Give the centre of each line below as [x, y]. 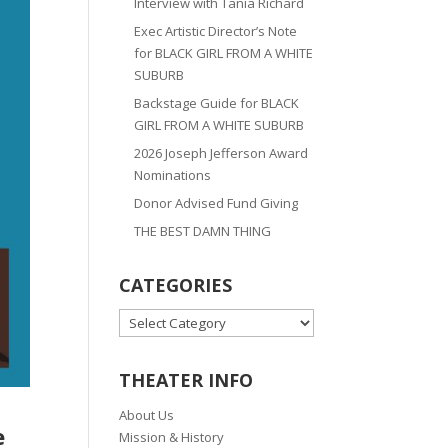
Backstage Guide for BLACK [217, 103]
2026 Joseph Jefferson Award [221, 153]
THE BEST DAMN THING [203, 231]
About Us [147, 415]
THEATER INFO [186, 380]
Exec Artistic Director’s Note [216, 31]
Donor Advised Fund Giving [216, 203]
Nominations [173, 175]
